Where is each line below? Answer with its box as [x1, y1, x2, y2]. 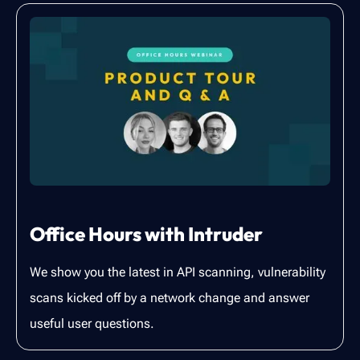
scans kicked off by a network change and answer [30, 290, 309, 306]
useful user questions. [30, 316, 154, 332]
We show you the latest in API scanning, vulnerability [30, 264, 325, 280]
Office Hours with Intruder [30, 222, 263, 247]
